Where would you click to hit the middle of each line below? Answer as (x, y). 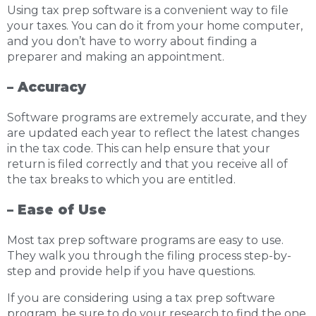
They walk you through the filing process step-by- (149, 256)
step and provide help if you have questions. (131, 271)
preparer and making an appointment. (116, 57)
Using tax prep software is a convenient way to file (148, 10)
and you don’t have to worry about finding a (132, 41)
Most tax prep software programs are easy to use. (145, 240)
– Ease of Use (57, 210)
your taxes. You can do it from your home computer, (155, 26)
